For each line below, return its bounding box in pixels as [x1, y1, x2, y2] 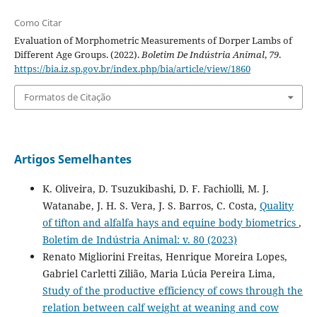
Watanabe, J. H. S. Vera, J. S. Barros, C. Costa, [42, 198, 260, 212]
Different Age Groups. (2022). [13, 48, 142, 62]
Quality [259, 198, 294, 212]
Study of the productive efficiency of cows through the [42, 283, 303, 297]
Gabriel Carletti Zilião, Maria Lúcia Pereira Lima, [42, 266, 275, 280]
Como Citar [13, 16, 62, 30]
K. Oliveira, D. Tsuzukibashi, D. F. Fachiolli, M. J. [42, 181, 269, 195]
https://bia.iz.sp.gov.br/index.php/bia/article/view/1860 [13, 62, 250, 76]
